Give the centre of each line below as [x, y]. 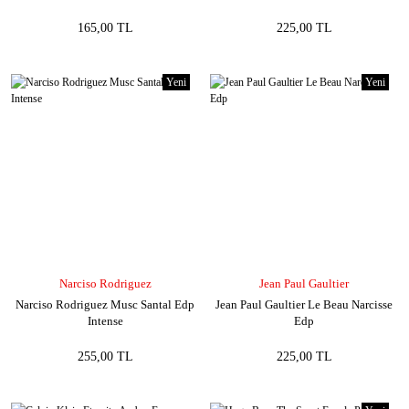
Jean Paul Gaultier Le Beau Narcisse [304, 304]
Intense [105, 321]
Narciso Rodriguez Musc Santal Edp [105, 304]
